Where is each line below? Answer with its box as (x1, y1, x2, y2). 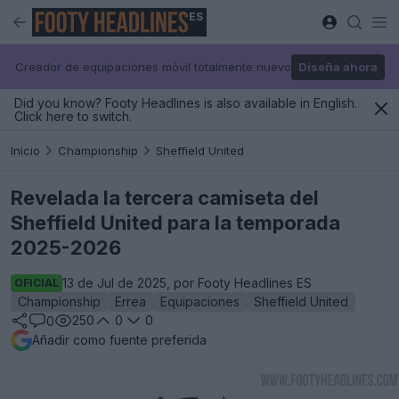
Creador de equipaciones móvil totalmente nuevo (14, 59, 291, 74)
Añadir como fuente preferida (32, 332, 207, 347)
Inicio (11, 142, 40, 158)
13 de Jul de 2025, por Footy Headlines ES (62, 275, 312, 290)
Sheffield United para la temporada (11, 211, 340, 234)
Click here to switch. (14, 109, 132, 124)
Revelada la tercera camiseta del (11, 186, 319, 209)
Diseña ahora (297, 59, 378, 74)
